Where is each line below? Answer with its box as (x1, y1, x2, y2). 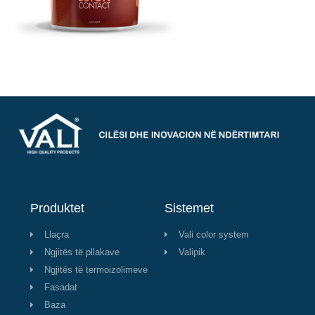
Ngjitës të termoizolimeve (44, 264, 148, 276)
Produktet (30, 201, 84, 216)
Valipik (179, 247, 205, 258)
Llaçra (44, 229, 69, 240)
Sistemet (165, 201, 214, 216)
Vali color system (179, 229, 249, 240)
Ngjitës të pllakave (44, 247, 120, 258)
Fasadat (44, 282, 77, 293)
